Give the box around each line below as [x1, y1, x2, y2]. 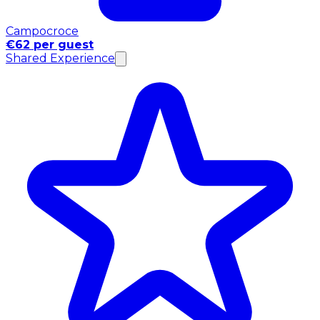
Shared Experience [6, 51, 115, 66]
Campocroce [6, 24, 79, 39]
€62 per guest [6, 38, 94, 52]
